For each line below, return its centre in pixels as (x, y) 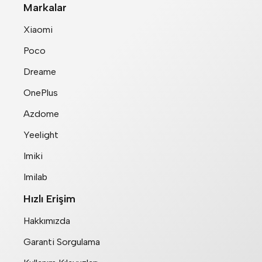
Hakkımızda (47, 221)
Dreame (40, 72)
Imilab (35, 177)
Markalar (45, 8)
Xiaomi (38, 30)
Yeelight (41, 135)
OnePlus (41, 93)
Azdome (41, 114)
